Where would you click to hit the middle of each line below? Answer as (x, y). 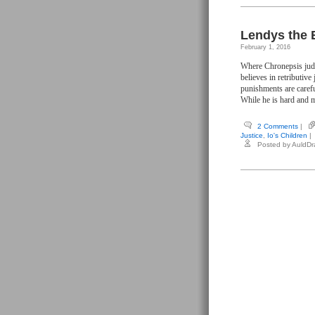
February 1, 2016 (265, 47)
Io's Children (287, 135)
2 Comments (278, 126)
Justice (252, 135)
